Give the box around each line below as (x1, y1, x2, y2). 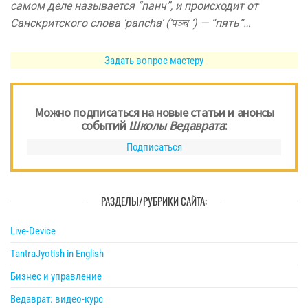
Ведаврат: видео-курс (10, 293, 103, 306)
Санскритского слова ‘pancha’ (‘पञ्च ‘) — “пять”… (10, 16, 251, 30)
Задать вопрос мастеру (104, 54, 203, 67)
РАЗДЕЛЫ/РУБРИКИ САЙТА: (101, 193, 207, 209)
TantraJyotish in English (10, 247, 104, 261)
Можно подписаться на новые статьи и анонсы (34, 104, 274, 121)
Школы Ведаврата (128, 118, 225, 134)
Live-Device (10, 225, 56, 238)
